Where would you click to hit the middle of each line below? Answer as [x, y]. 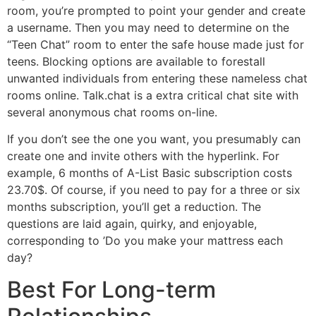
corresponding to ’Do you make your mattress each [145, 241]
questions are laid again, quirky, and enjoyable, [132, 224]
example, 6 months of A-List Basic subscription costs [150, 173]
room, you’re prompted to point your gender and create [156, 10]
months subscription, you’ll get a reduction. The [134, 207]
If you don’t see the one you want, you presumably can [154, 139]
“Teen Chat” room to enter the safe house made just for [156, 44]
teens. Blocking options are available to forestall [136, 61]
